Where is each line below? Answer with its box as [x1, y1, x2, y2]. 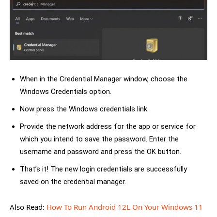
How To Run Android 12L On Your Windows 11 [46, 202, 203, 212]
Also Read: [10, 202, 46, 212]
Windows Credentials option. [20, 87, 111, 96]
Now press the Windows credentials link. [20, 105, 149, 114]
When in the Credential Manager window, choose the [20, 75, 187, 84]
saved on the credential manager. [20, 177, 126, 186]
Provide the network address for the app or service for [20, 122, 196, 131]
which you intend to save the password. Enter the [20, 135, 179, 144]
